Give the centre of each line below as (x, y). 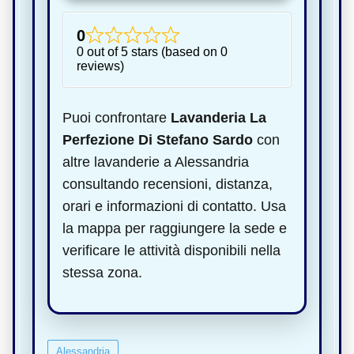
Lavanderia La (218, 117)
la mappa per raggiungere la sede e (175, 228)
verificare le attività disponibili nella (171, 250)
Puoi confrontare (117, 117)
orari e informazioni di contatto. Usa (174, 206)
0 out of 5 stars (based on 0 (152, 51)
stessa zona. (102, 272)
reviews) (100, 66)
